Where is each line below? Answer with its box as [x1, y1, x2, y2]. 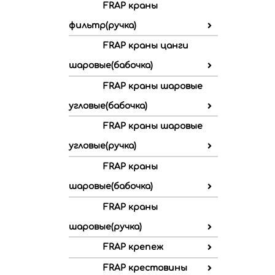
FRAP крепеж [103, 242, 163, 252]
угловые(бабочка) [69, 101, 147, 110]
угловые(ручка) [69, 141, 136, 151]
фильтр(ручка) [69, 20, 136, 30]
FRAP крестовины [103, 263, 187, 273]
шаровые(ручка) [69, 222, 142, 231]
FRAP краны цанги [103, 41, 188, 51]
